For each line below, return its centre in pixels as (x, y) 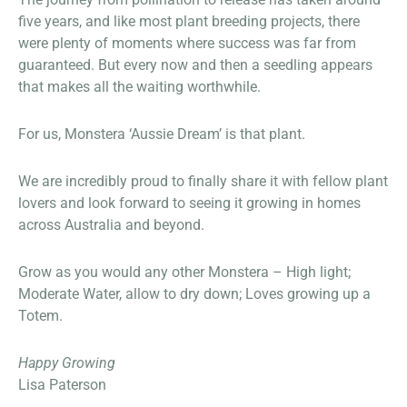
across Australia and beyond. (111, 224)
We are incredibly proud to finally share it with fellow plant (203, 181)
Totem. (40, 315)
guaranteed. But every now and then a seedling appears (195, 65)
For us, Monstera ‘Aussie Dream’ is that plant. (162, 134)
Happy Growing (67, 362)
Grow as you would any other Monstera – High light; (184, 272)
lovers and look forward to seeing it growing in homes (189, 203)
